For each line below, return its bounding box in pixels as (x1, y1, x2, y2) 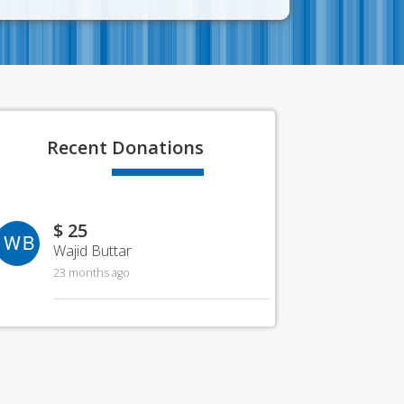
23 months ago (52, 265, 130, 280)
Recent (47, 135, 113, 160)
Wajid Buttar (52, 241, 132, 261)
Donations (112, 135, 205, 160)
